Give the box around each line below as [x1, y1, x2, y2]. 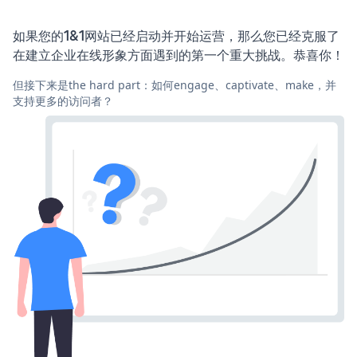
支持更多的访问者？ [13, 93, 113, 109]
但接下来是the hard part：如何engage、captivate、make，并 [13, 77, 336, 93]
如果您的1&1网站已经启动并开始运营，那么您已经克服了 [13, 26, 339, 46]
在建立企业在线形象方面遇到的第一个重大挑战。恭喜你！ [13, 45, 344, 65]
